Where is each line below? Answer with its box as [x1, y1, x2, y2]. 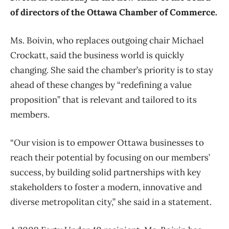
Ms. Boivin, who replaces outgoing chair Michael [10, 35, 204, 47]
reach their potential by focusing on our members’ [10, 152, 210, 164]
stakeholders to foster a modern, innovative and [10, 181, 202, 193]
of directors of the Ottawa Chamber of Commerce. [10, 7, 217, 18]
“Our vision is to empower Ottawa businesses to [10, 137, 204, 149]
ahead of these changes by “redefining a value [10, 79, 192, 91]
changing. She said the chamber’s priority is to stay [10, 64, 213, 76]
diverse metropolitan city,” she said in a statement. [10, 196, 212, 208]
